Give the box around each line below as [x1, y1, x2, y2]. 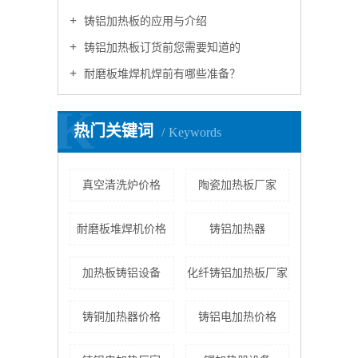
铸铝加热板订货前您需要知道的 [81, 42, 241, 54]
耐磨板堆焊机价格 [77, 223, 167, 235]
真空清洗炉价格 [82, 179, 161, 191]
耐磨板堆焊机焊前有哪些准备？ [81, 68, 241, 80]
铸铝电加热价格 [197, 311, 276, 323]
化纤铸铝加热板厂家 [186, 267, 288, 279]
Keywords [169, 125, 221, 139]
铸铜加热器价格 [82, 311, 161, 323]
